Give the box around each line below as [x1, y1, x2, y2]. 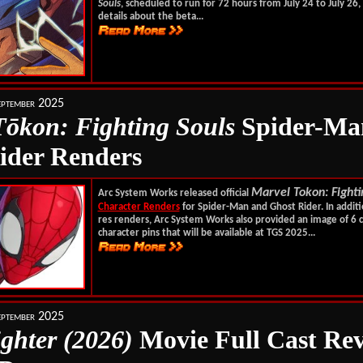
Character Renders [97, 202, 180, 212]
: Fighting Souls [59, 112, 235, 141]
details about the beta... [97, 11, 203, 22]
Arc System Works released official [97, 188, 251, 199]
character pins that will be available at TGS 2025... [97, 228, 315, 238]
